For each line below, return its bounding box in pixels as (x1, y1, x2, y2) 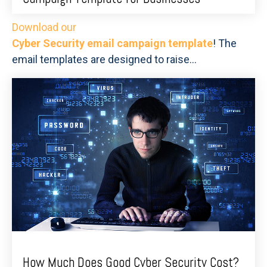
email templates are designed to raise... (12, 52, 197, 66)
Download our (12, 20, 76, 33)
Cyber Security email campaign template (12, 36, 213, 49)
